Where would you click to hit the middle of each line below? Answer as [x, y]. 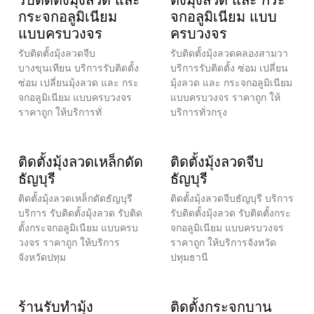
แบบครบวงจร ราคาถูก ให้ [225, 97]
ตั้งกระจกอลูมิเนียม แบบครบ [78, 227]
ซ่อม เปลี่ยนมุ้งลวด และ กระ [78, 82]
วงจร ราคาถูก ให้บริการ [69, 242]
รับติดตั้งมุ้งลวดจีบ [57, 53]
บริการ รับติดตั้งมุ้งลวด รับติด [80, 213]
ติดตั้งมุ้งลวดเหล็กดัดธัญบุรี [75, 198]
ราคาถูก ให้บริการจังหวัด [223, 242]
